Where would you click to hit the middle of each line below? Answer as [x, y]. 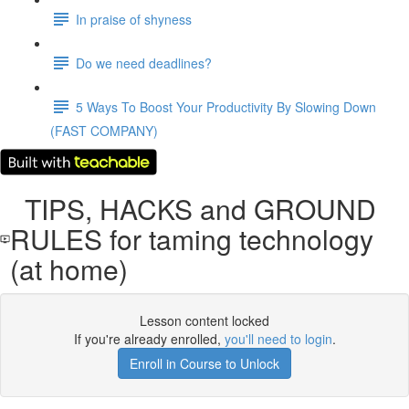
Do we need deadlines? [144, 63]
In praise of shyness [134, 19]
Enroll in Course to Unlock [204, 363]
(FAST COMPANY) [104, 131]
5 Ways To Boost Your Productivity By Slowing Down [226, 106]
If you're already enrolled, [149, 339]
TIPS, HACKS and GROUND [194, 209]
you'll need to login [278, 339]
